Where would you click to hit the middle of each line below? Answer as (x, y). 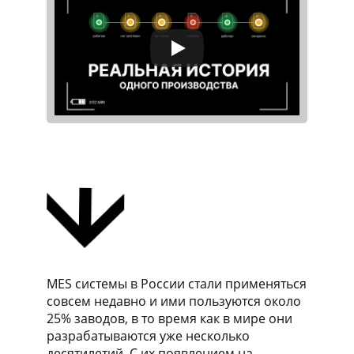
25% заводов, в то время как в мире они (169, 318)
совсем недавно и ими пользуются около (174, 301)
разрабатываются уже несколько (148, 336)
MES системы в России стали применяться (177, 284)
